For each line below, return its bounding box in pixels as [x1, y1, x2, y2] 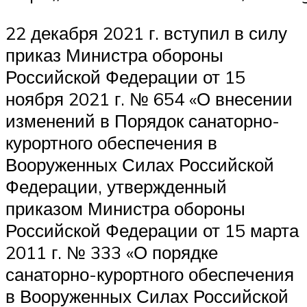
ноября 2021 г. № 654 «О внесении [5, 87, 293, 110]
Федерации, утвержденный [5, 175, 227, 197]
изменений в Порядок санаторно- [5, 109, 280, 132]
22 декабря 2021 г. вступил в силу [5, 21, 287, 44]
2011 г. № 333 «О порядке [5, 241, 218, 263]
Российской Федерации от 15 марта [5, 219, 299, 241]
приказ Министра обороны [5, 43, 223, 66]
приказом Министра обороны [5, 197, 245, 219]
